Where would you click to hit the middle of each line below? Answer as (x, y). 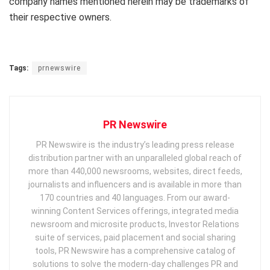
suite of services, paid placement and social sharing (135, 237)
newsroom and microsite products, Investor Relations (135, 224)
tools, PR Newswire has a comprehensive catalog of (135, 250)
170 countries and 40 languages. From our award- (135, 197)
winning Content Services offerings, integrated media (135, 211)
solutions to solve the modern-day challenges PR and (135, 264)
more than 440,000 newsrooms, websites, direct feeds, (135, 171)
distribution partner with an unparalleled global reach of (135, 158)
